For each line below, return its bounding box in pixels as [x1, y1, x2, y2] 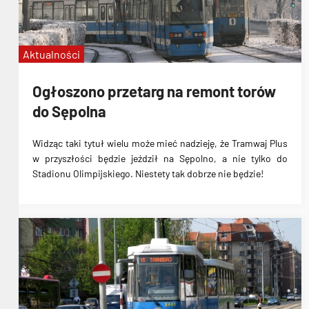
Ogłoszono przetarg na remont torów [32, 81, 276, 100]
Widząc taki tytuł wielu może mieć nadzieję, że [32, 137, 232, 150]
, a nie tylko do [214, 152, 288, 165]
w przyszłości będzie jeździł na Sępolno [32, 152, 214, 165]
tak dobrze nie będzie [172, 168, 261, 180]
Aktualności [23, 48, 80, 61]
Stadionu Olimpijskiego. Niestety [32, 168, 172, 180]
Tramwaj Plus [232, 137, 288, 150]
